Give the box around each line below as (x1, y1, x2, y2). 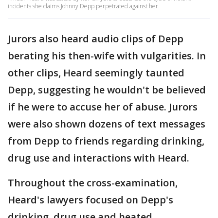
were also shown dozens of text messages (8, 117, 205, 130)
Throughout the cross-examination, (8, 176, 178, 189)
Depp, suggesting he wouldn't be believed (8, 83, 206, 96)
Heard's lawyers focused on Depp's (8, 193, 173, 206)
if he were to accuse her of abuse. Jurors (8, 100, 198, 113)
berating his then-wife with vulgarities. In (8, 49, 206, 62)
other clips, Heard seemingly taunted (8, 66, 184, 79)
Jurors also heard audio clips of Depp (8, 32, 183, 45)
